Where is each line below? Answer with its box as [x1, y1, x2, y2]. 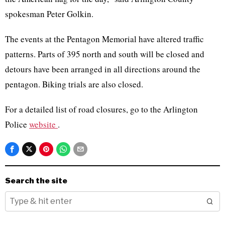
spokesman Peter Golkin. [5, 8, 93, 20]
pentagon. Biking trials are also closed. [5, 78, 143, 90]
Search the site [5, 176, 67, 185]
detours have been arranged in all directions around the [5, 63, 200, 75]
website [29, 119, 58, 130]
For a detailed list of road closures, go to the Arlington [5, 103, 198, 115]
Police [5, 119, 29, 130]
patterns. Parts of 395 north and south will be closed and [5, 48, 204, 60]
